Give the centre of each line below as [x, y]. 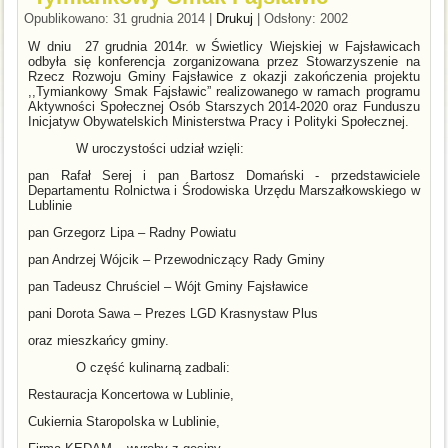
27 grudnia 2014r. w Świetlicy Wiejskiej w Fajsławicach [252, 46]
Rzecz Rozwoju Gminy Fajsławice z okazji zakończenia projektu [224, 76]
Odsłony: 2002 [306, 18]
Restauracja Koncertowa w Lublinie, [131, 394]
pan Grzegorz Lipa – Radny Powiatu [132, 232]
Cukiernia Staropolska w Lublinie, [124, 421]
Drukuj [237, 18]
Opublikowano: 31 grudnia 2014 [115, 18]
